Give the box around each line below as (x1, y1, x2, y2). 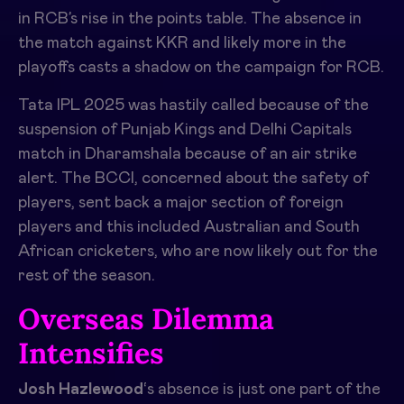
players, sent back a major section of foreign (18, 195, 344, 211)
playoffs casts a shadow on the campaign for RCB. (18, 60, 384, 76)
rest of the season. (18, 268, 155, 284)
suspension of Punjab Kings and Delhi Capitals (18, 122, 352, 138)
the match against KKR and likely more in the (18, 35, 346, 51)
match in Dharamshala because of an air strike (18, 146, 357, 162)
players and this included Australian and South (18, 219, 360, 235)
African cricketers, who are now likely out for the (18, 243, 378, 260)
